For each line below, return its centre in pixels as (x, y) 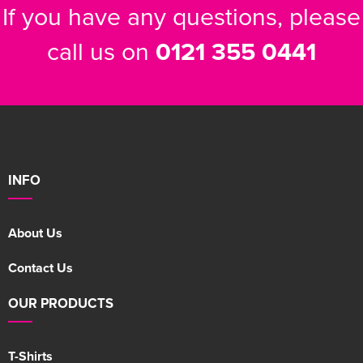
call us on (101, 51)
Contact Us (41, 268)
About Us (35, 233)
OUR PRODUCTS (61, 303)
